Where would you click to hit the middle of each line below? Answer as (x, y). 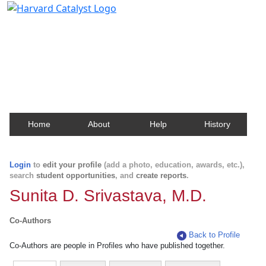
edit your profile (72, 165)
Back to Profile (215, 235)
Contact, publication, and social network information (133, 44)
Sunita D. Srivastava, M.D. (108, 196)
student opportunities (76, 175)
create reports (161, 175)
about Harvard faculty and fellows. (92, 56)
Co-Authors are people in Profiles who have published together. (117, 246)
